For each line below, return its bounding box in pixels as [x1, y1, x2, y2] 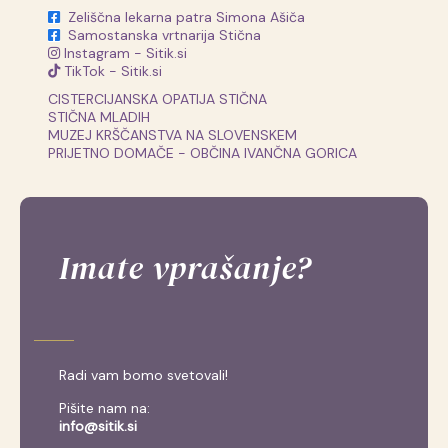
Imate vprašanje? [59, 245, 313, 290]
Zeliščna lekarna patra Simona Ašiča [68, 8, 306, 27]
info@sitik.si [59, 416, 138, 435]
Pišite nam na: [59, 398, 151, 417]
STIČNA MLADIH [48, 108, 151, 127]
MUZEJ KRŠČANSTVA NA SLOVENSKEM [48, 126, 298, 145]
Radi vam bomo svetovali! [59, 365, 229, 384]
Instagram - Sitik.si [60, 44, 188, 63]
